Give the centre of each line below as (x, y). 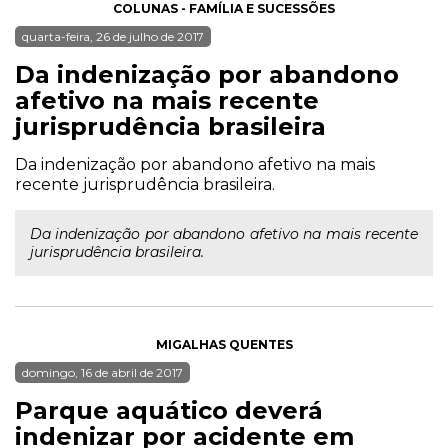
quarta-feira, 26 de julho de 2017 (113, 36)
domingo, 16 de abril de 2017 (102, 372)
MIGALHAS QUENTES (224, 344)
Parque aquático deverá (169, 410)
